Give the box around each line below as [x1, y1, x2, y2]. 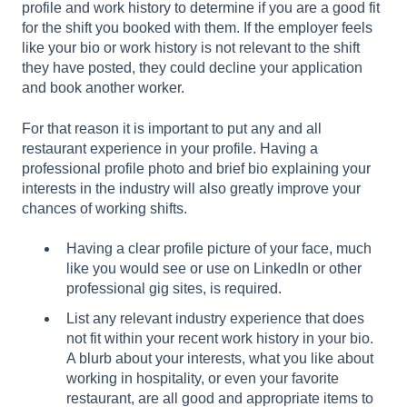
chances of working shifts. [22, 200, 191, 216]
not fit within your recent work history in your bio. [66, 331, 373, 347]
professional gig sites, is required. [66, 281, 285, 297]
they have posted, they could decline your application [22, 60, 362, 76]
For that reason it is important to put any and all [22, 120, 322, 136]
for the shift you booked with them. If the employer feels [22, 20, 372, 36]
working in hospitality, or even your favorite [66, 371, 339, 387]
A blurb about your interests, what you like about [66, 351, 373, 367]
